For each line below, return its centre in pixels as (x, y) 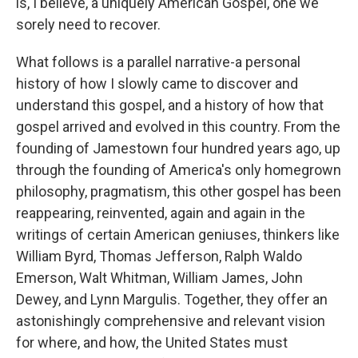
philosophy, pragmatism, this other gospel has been (179, 192)
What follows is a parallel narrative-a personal (158, 62)
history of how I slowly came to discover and (157, 84)
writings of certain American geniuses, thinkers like (178, 235)
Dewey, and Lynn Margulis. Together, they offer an (172, 300)
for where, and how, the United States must (152, 343)
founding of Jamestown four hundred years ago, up (178, 149)
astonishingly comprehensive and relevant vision (171, 321)
